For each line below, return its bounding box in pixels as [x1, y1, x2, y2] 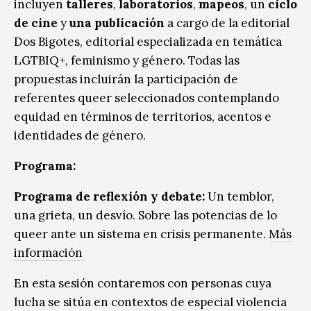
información [14, 244, 85, 260]
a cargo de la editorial [165, 15, 289, 31]
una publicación [69, 15, 165, 31]
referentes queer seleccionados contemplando [14, 90, 279, 106]
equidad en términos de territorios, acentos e [14, 108, 271, 124]
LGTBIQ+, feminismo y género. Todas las [14, 52, 239, 68]
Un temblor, [205, 188, 274, 204]
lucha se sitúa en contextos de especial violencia [14, 294, 287, 310]
